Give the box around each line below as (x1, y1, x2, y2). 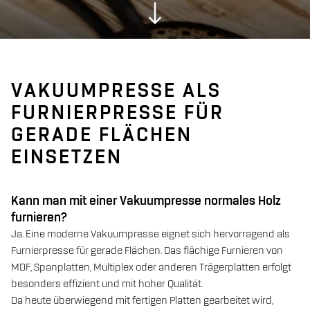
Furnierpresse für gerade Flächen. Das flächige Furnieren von (11, 245, 283, 257)
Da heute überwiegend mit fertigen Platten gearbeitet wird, (11, 295, 273, 307)
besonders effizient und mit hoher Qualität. (11, 278, 203, 290)
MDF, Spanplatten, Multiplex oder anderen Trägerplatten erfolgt (11, 262, 291, 273)
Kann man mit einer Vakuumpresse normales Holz (11, 194, 281, 208)
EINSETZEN (11, 147, 122, 168)
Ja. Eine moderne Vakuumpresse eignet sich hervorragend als (11, 228, 290, 240)
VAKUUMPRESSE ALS (11, 81, 221, 102)
